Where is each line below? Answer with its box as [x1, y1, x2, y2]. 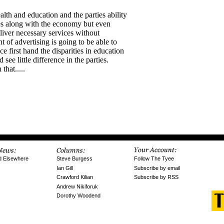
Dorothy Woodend [56, 192, 100, 199]
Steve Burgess [56, 155, 92, 162]
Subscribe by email [134, 164, 180, 171]
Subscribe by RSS [134, 174, 178, 180]
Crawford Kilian [56, 174, 93, 180]
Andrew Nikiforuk [56, 183, 98, 189]
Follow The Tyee [134, 155, 174, 162]
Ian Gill [56, 164, 73, 171]
